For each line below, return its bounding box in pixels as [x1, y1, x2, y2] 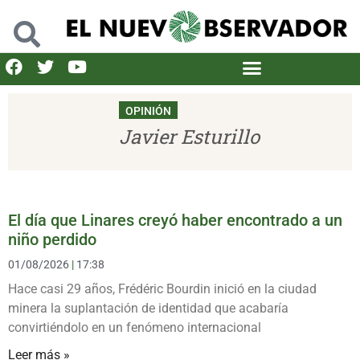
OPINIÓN [125, 104, 172, 117]
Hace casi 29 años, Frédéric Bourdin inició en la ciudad [8, 280, 317, 297]
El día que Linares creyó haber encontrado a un [8, 210, 342, 230]
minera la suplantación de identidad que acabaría [8, 300, 288, 316]
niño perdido [8, 229, 96, 249]
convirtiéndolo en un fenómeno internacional [8, 319, 261, 335]
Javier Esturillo [119, 123, 260, 149]
